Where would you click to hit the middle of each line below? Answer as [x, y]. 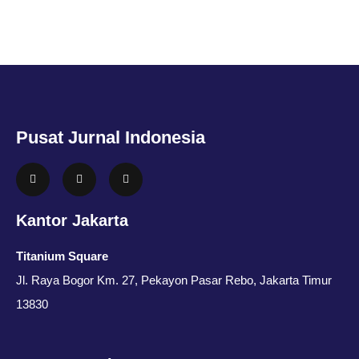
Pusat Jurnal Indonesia [111, 137]
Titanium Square [62, 256]
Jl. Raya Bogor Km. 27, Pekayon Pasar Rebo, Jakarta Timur [174, 280]
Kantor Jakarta [72, 220]
